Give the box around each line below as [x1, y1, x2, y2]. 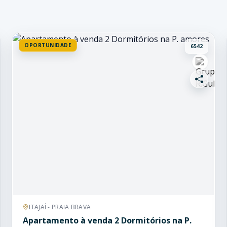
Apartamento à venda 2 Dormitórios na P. [23, 215, 192, 226]
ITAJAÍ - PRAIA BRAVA [29, 203, 91, 211]
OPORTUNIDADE [24, 42, 71, 49]
